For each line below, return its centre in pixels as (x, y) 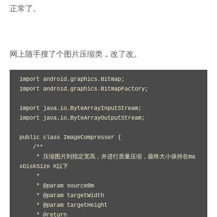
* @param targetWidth (28, 196)
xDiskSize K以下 (44, 167)
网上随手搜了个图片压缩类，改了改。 (76, 54)
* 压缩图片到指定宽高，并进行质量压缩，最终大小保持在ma (28, 157)
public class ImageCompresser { (70, 138)
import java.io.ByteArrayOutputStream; (82, 118)
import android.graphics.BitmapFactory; (84, 89)
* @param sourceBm (28, 186)
